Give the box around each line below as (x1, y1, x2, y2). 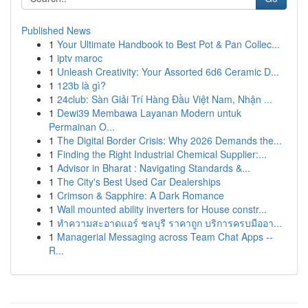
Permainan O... (49, 120, 115, 133)
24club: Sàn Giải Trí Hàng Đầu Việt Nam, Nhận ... (57, 92, 272, 106)
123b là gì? (57, 78, 106, 92)
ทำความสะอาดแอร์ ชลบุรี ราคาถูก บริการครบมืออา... (57, 216, 282, 230)
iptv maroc (57, 51, 102, 65)
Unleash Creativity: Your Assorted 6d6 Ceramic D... (57, 65, 279, 78)
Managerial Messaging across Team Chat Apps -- (57, 230, 273, 243)
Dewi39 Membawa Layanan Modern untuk (57, 106, 241, 120)
